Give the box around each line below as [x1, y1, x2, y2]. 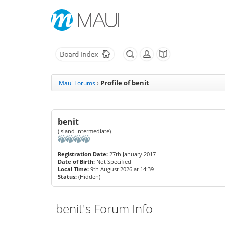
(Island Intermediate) [58, 127, 111, 135]
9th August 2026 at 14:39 [89, 165, 154, 173]
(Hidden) [77, 173, 100, 180]
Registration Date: [58, 150, 108, 158]
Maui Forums [59, 79, 95, 87]
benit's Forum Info [56, 200, 153, 217]
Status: [58, 173, 77, 180]
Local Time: [58, 165, 89, 173]
